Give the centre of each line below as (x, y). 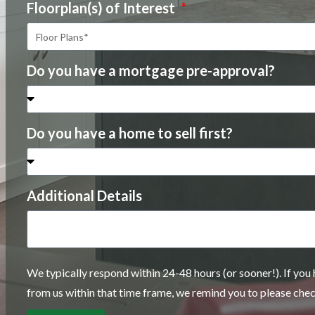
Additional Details (84, 196)
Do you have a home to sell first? (130, 133)
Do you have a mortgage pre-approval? (151, 71)
